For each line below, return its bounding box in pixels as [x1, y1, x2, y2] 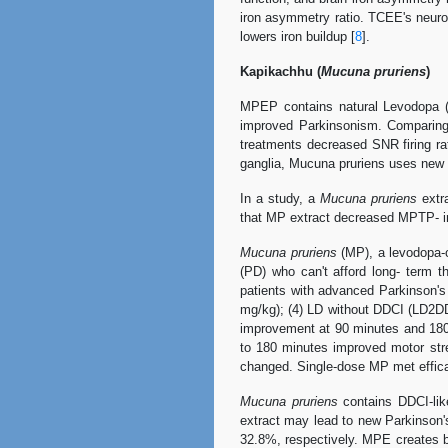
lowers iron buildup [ [240, 29, 355, 44]
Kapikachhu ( [240, 64, 321, 79]
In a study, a [240, 191, 320, 206]
